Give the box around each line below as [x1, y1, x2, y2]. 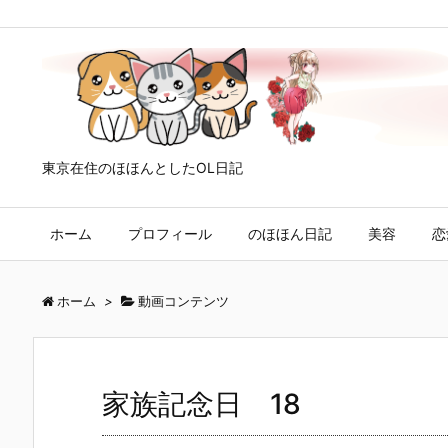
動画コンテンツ [138, 293, 229, 310]
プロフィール [128, 225, 212, 243]
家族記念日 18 [102, 387, 301, 422]
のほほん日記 [248, 225, 332, 243]
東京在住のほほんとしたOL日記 [42, 159, 243, 177]
